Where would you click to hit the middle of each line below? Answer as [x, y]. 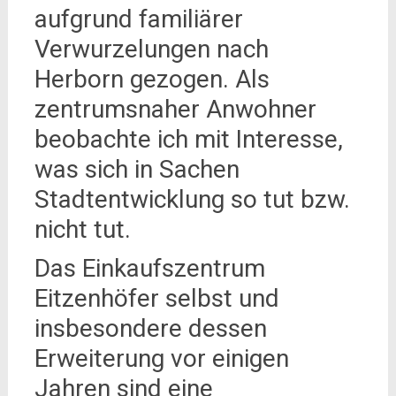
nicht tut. [82, 229]
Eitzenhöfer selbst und [156, 298]
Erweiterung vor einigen [161, 358]
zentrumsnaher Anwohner [175, 109]
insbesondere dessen [150, 328]
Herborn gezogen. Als [152, 79]
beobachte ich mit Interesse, [188, 139]
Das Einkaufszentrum [149, 268]
